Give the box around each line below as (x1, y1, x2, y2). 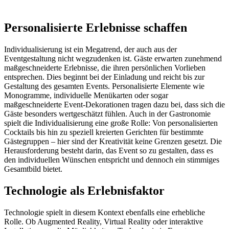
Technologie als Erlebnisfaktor (4, 184, 165, 198)
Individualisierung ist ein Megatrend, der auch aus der (4, 45, 177, 54)
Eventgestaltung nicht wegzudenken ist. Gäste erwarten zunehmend (4, 54, 222, 63)
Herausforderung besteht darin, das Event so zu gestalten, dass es (4, 146, 213, 155)
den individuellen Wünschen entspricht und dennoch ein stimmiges (4, 155, 219, 165)
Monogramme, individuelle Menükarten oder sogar (4, 91, 168, 100)
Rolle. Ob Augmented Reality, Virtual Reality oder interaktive (4, 217, 203, 226)
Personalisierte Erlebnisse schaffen (4, 21, 187, 35)
